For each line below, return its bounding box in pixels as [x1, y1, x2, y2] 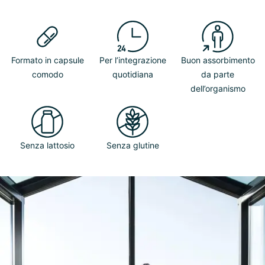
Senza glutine [106, 140, 159, 150]
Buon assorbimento [180, 55, 255, 65]
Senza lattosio [20, 140, 75, 150]
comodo [31, 69, 63, 79]
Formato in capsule [11, 55, 84, 65]
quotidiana [112, 69, 153, 79]
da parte [201, 69, 234, 79]
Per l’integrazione [99, 55, 166, 65]
